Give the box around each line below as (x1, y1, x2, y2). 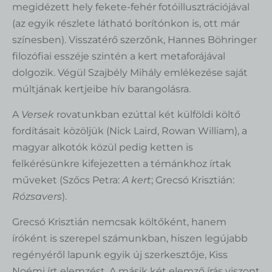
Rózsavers (12, 190, 62, 202)
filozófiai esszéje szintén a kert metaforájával (12, 50, 225, 62)
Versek (21, 108, 54, 120)
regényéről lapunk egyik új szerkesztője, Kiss (12, 248, 228, 260)
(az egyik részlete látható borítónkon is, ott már (12, 17, 240, 29)
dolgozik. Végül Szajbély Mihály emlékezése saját (12, 66, 248, 78)
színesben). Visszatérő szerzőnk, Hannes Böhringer (12, 33, 257, 46)
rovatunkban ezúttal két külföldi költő (54, 108, 240, 120)
